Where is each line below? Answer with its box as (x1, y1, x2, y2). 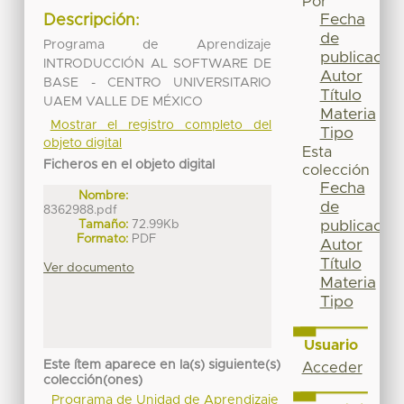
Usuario (303, 337, 358, 353)
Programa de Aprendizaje (43, 38, 272, 51)
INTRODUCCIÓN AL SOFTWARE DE (43, 57, 272, 70)
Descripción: (43, 13, 141, 30)
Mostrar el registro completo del (50, 118, 272, 132)
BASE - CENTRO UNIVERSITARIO (43, 76, 272, 89)
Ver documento (43, 261, 135, 274)
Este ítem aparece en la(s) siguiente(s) (43, 359, 281, 372)
